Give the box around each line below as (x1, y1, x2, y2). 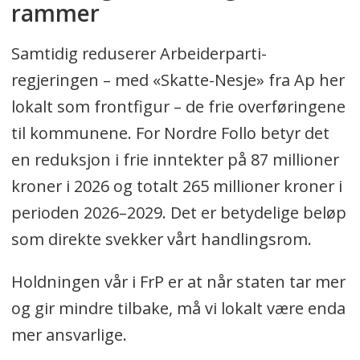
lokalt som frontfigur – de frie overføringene (10, 95, 346, 117)
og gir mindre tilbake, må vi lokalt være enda (10, 297, 346, 319)
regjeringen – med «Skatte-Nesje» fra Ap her (10, 68, 345, 91)
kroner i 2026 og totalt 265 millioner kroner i (10, 174, 342, 197)
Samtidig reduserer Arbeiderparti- (10, 42, 267, 64)
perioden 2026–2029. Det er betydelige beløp (10, 201, 346, 223)
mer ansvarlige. (10, 323, 127, 346)
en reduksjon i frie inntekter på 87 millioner (10, 148, 339, 170)
